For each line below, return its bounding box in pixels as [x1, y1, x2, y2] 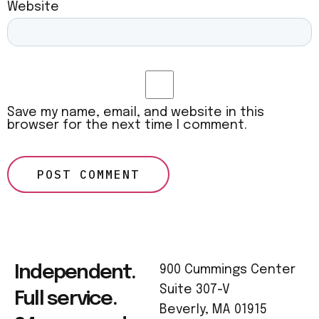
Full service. [14, 288, 117, 310]
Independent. [14, 262, 136, 283]
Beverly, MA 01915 [159, 303, 267, 316]
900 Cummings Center [159, 263, 296, 276]
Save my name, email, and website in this [7, 105, 264, 119]
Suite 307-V [159, 283, 230, 296]
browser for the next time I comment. [7, 118, 247, 132]
